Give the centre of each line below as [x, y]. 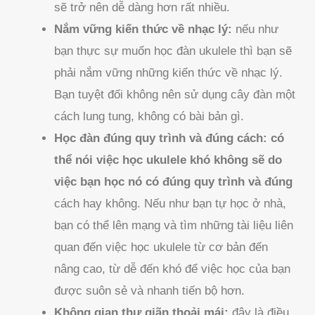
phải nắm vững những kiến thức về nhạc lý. [169, 73]
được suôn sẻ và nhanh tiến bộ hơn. [150, 291]
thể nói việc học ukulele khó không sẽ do [168, 160]
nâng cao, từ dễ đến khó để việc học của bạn [173, 269]
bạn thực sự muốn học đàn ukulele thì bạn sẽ [173, 51]
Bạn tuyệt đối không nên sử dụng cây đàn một [175, 95]
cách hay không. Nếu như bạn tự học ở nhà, [171, 204]
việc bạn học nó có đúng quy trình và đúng [174, 182]
